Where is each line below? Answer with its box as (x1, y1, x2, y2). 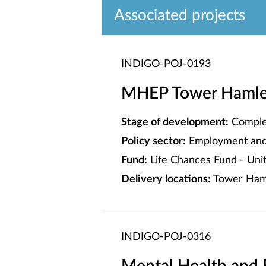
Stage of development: (121, 117, 229, 128)
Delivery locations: (121, 174, 211, 185)
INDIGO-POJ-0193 (121, 59, 211, 69)
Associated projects (114, 8, 245, 23)
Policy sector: (121, 136, 186, 147)
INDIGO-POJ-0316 (121, 232, 211, 242)
